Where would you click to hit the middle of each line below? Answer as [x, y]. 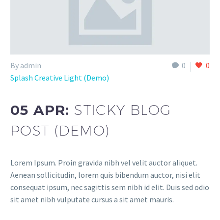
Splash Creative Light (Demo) [60, 78]
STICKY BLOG [123, 110]
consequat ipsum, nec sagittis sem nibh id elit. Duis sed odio [110, 187]
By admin [26, 66]
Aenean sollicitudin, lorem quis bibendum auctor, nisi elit [105, 175]
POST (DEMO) [60, 131]
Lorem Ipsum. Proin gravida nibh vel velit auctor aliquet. [104, 162]
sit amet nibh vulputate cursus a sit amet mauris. [92, 199]
